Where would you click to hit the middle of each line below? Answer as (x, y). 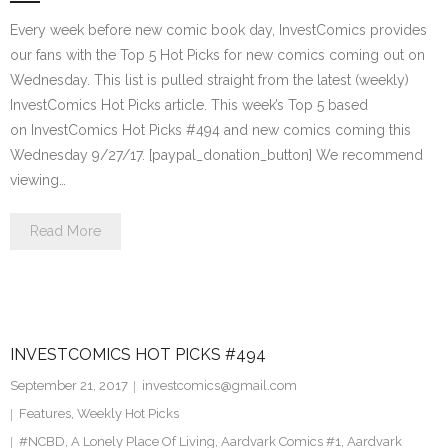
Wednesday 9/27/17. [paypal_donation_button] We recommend (216, 155)
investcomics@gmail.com (219, 385)
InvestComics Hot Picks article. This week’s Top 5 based (189, 105)
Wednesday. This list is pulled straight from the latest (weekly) (209, 80)
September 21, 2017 (69, 385)
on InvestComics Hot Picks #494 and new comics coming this (210, 130)
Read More (65, 231)
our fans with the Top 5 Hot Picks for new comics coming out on (217, 55)
